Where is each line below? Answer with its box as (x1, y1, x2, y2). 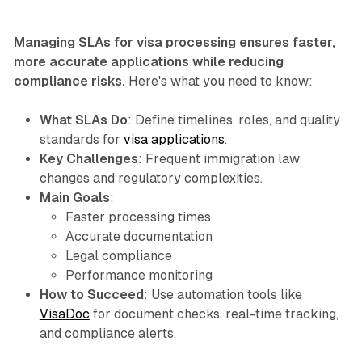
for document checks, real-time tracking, (89, 306, 339, 322)
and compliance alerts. (39, 326, 176, 342)
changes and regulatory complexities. (39, 170, 263, 187)
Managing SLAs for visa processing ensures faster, (13, 35, 335, 51)
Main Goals (39, 190, 110, 206)
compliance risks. (13, 74, 125, 90)
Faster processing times (65, 209, 211, 225)
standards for (39, 132, 124, 148)
